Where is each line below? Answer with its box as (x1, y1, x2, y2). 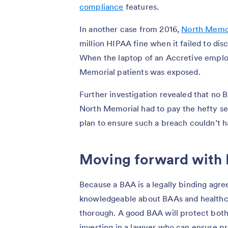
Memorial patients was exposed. (79, 66, 201, 77)
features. (123, 1, 159, 12)
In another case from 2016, (79, 23, 182, 34)
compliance (79, 1, 124, 12)
